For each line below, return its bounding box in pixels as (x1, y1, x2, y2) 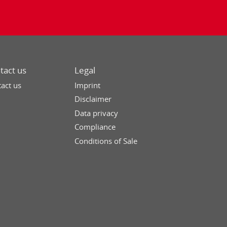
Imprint (74, 80, 100, 90)
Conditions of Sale (74, 135, 137, 146)
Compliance (74, 122, 116, 132)
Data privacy (74, 107, 118, 118)
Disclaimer (74, 94, 111, 104)
